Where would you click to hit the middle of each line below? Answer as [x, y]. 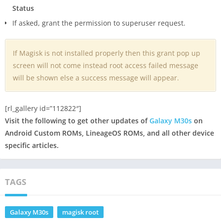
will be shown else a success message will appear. [96, 78]
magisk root [80, 212]
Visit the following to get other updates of [77, 121]
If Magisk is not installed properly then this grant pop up [107, 53]
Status [23, 8]
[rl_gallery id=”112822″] [43, 109]
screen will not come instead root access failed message [106, 66]
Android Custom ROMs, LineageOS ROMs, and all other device [110, 133]
